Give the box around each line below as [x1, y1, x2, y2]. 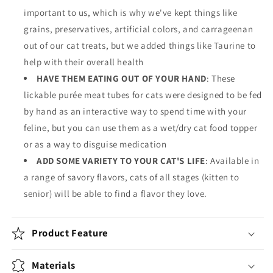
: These [206, 73, 236, 85]
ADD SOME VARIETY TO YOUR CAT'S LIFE [37, 155, 205, 167]
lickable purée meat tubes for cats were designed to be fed [24, 89, 262, 101]
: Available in [205, 155, 260, 167]
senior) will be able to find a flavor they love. [24, 188, 207, 200]
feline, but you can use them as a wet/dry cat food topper [24, 122, 258, 134]
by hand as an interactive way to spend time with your [24, 105, 247, 118]
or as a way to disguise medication [24, 138, 167, 151]
